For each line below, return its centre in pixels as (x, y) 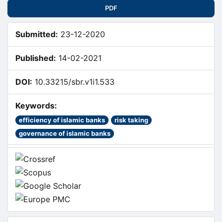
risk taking (131, 120)
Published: (36, 58)
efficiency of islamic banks (62, 120)
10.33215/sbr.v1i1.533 (75, 82)
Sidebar (34, 13)
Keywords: (36, 106)
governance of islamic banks (65, 133)
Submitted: (37, 34)
